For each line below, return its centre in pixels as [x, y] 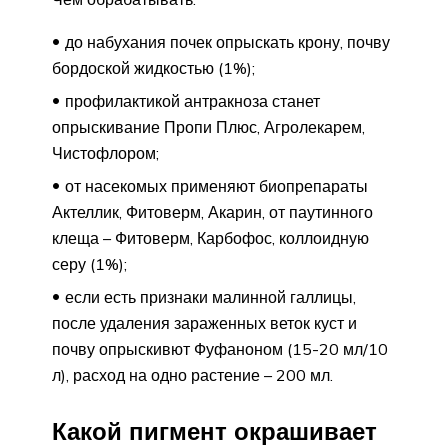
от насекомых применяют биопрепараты [216, 185]
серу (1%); [89, 263]
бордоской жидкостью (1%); [153, 67]
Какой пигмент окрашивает [214, 430]
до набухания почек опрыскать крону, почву [227, 41]
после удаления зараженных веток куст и [204, 322]
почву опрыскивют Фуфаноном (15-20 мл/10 [220, 348]
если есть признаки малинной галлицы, [210, 296]
